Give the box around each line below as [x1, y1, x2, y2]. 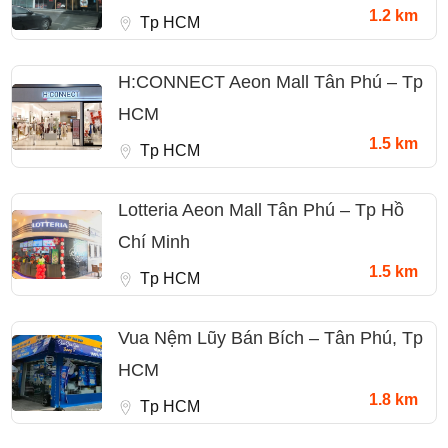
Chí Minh [118, 232, 190, 253]
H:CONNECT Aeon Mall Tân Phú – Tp [118, 72, 423, 93]
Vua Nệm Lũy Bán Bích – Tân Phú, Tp [118, 328, 423, 349]
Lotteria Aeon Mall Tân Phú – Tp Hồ [118, 200, 404, 221]
